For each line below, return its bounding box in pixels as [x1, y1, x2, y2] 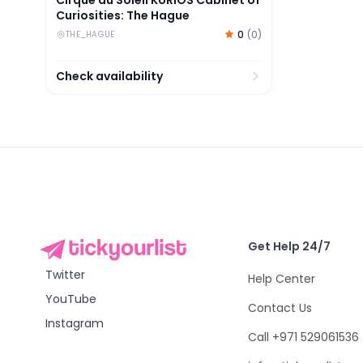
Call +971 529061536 [247, 328, 359, 345]
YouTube [45, 290, 96, 307]
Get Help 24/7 [247, 237, 331, 254]
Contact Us [247, 299, 312, 316]
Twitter [45, 266, 85, 283]
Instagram [45, 314, 104, 331]
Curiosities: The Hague [56, 6, 190, 23]
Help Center [247, 270, 315, 287]
